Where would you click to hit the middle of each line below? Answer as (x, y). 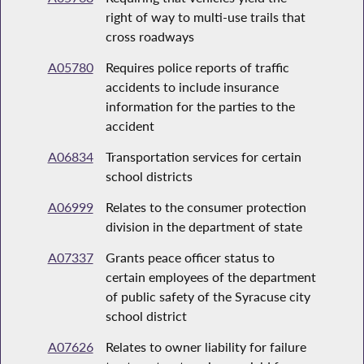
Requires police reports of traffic (197, 67)
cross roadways (149, 37)
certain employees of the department (210, 277)
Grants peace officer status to (190, 258)
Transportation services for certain (203, 157)
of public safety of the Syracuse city (208, 297)
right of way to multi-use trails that (205, 17)
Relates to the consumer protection (206, 207)
